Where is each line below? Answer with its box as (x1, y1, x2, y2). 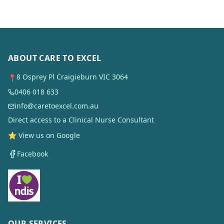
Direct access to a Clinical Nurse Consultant (8, 115, 154, 124)
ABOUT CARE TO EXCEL (8, 52, 101, 63)
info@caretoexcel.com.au (14, 101, 98, 110)
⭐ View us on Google (8, 130, 80, 140)
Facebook (17, 149, 48, 158)
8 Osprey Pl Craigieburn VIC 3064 (16, 72, 128, 81)
